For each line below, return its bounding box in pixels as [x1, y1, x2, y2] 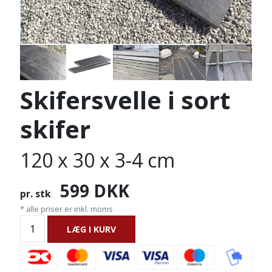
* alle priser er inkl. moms [19, 203, 113, 215]
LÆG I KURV [67, 223, 117, 236]
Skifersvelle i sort [19, 83, 230, 117]
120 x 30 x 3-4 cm [19, 147, 175, 174]
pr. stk [19, 187, 51, 201]
